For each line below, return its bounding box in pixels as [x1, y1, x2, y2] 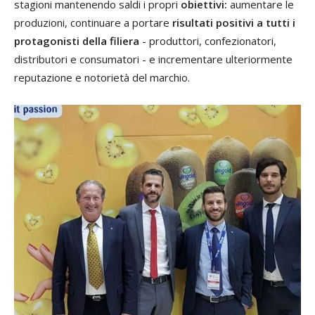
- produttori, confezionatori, [139, 33, 276, 48]
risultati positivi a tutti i [172, 15, 295, 30]
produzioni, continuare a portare [14, 15, 172, 30]
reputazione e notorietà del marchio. [14, 70, 190, 84]
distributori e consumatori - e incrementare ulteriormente [14, 51, 292, 66]
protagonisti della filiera [14, 33, 139, 48]
